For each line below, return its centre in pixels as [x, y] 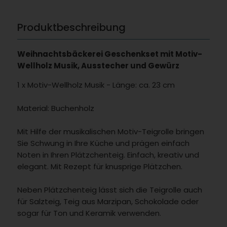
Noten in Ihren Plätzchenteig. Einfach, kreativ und [108, 155]
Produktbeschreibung [71, 27]
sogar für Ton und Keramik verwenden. [89, 213]
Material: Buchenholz [55, 108]
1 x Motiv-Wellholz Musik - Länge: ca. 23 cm [96, 85]
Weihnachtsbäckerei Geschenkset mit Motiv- [109, 54]
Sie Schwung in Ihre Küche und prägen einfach [103, 143]
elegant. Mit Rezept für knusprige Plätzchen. [100, 166]
